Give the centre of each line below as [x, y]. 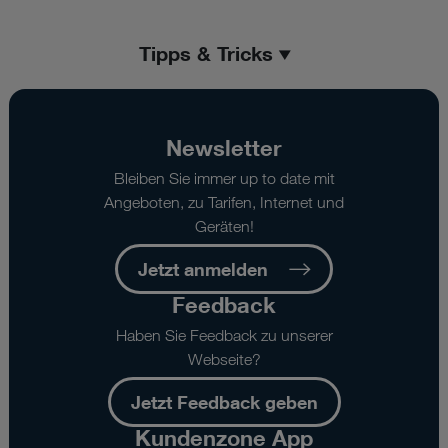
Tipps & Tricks [206, 53]
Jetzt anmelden [203, 269]
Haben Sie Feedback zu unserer [224, 336]
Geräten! [224, 227]
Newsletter [224, 148]
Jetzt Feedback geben [224, 402]
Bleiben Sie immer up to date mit [224, 179]
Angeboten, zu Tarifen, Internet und [224, 203]
